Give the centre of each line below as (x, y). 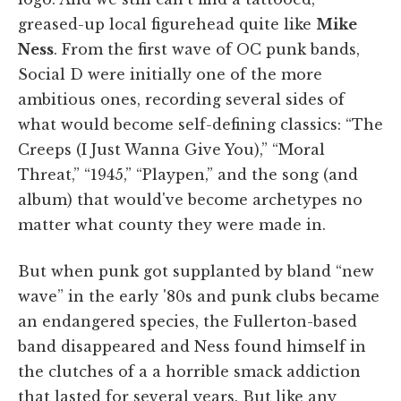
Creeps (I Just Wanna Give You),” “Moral (171, 150)
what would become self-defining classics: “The (200, 125)
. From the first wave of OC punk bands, (207, 50)
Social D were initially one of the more (170, 75)
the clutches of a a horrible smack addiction (189, 372)
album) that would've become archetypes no (190, 200)
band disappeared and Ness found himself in (192, 347)
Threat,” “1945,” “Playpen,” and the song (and (188, 175)
